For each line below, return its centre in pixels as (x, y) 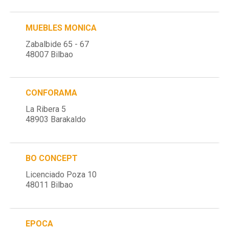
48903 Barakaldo (56, 120)
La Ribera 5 (46, 109)
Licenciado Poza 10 (61, 175)
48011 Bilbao (50, 185)
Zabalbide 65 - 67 (58, 44)
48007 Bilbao (50, 54)
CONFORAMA (52, 93)
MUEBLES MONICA (61, 28)
